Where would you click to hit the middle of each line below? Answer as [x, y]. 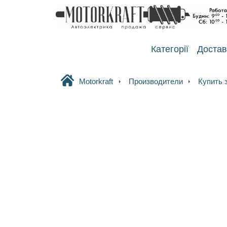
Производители [155, 82]
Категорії [169, 49]
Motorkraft [96, 82]
